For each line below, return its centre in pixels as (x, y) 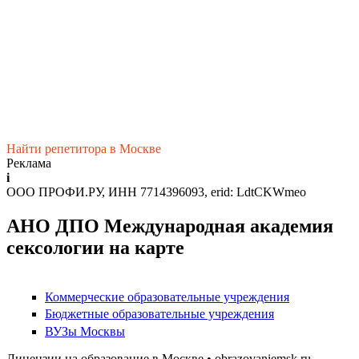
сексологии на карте (95, 248)
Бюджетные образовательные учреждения (159, 314)
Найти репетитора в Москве (84, 149)
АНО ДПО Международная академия (170, 226)
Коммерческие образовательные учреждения (167, 297)
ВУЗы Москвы (85, 331)
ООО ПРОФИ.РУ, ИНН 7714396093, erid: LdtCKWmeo (156, 192)
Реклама (29, 163)
